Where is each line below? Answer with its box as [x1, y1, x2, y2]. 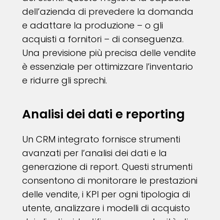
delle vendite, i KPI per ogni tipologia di [22, 188, 190, 201]
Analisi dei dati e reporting [22, 106, 185, 123]
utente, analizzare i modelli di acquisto [22, 202, 190, 215]
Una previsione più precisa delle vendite [22, 47, 196, 59]
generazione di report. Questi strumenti [22, 161, 192, 173]
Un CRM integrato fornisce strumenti [22, 133, 180, 146]
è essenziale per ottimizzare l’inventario [22, 60, 193, 73]
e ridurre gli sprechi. [22, 74, 107, 87]
